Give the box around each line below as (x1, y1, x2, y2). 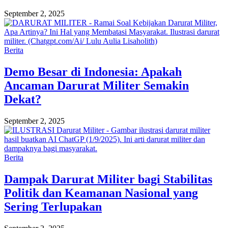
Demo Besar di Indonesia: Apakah (4, 65, 182, 78)
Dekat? (4, 92, 41, 106)
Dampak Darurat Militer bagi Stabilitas (4, 172, 212, 186)
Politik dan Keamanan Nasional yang (4, 186, 198, 199)
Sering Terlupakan (4, 199, 102, 213)
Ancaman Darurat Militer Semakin (4, 78, 189, 92)
